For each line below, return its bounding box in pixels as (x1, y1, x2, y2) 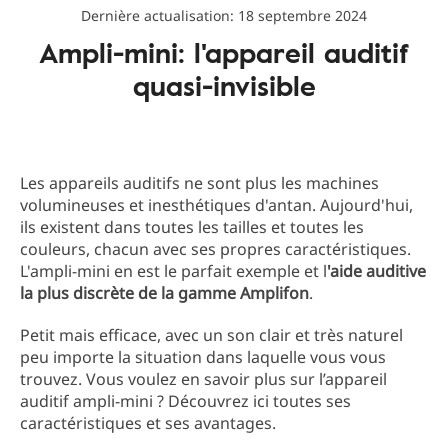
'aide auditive (327, 260, 426, 282)
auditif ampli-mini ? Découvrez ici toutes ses (20, 390, 351, 412)
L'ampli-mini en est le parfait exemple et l (20, 260, 327, 282)
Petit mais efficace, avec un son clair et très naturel (20, 324, 403, 346)
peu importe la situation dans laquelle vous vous (20, 346, 386, 368)
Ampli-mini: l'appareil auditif (39, 31, 409, 73)
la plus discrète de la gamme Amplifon (20, 282, 309, 304)
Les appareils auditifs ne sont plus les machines (20, 172, 379, 194)
